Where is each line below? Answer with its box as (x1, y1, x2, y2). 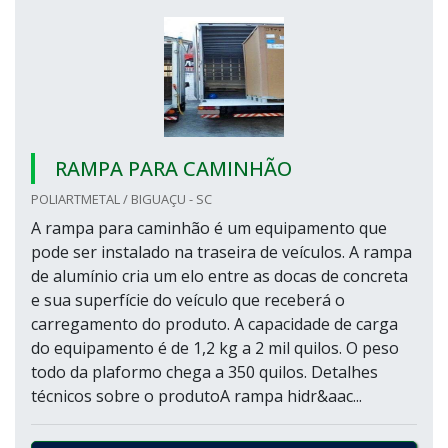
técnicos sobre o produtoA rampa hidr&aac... (31, 385, 362, 407)
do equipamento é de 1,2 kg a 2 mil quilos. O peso (31, 337, 399, 359)
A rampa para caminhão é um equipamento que (31, 217, 387, 239)
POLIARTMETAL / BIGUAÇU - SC (31, 190, 212, 208)
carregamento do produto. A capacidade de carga (31, 313, 398, 335)
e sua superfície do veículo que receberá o (31, 289, 345, 311)
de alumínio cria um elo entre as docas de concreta (31, 265, 408, 287)
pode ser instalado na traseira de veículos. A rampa (31, 241, 412, 263)
